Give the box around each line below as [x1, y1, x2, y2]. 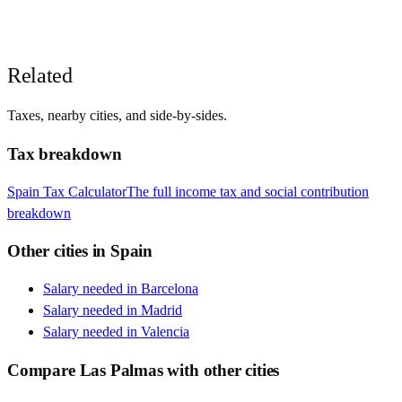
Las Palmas [79, 360, 163, 380]
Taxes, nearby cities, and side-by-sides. [7, 108, 227, 124]
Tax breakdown [7, 144, 122, 163]
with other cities [162, 360, 280, 380]
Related [7, 64, 73, 88]
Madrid [141, 302, 182, 318]
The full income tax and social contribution [127, 183, 369, 199]
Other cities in [7, 241, 111, 261]
